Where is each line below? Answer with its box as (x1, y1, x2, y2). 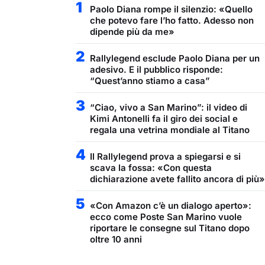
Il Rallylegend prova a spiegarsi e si (90, 150, 241, 162)
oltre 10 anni (90, 233, 142, 245)
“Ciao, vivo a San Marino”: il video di (90, 101, 247, 113)
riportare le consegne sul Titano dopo (90, 222, 250, 234)
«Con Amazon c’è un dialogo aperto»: (90, 199, 251, 211)
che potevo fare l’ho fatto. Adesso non (90, 14, 254, 26)
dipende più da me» (90, 25, 174, 37)
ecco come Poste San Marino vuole (90, 211, 242, 222)
